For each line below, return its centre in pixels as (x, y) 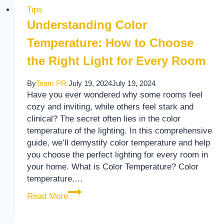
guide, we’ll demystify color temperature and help (118, 142)
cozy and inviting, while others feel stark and (110, 106)
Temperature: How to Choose (110, 43)
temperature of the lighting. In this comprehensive (119, 130)
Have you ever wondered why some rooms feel (114, 94)
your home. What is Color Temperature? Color (112, 166)
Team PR (51, 83)
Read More (47, 196)
